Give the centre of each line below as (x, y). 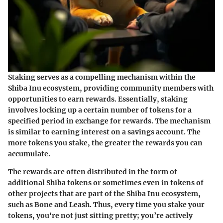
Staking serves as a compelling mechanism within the (102, 77)
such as (21, 205)
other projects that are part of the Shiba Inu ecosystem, (104, 194)
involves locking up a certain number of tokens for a (100, 110)
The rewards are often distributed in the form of (93, 172)
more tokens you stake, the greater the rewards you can (105, 143)
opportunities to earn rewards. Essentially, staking (98, 99)
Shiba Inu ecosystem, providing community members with (111, 88)
